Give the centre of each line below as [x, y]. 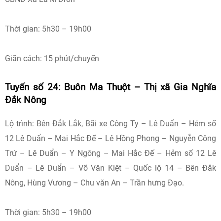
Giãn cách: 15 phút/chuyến [52, 58]
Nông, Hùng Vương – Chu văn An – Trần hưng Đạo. [94, 183]
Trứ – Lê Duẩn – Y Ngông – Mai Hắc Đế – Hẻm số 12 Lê [110, 153]
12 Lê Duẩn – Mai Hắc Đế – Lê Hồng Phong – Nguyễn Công [110, 138]
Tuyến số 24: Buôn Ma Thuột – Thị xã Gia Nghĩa [110, 87]
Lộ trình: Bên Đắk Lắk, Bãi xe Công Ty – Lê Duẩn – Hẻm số [110, 124]
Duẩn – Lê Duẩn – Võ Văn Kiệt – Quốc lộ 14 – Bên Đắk [110, 168]
